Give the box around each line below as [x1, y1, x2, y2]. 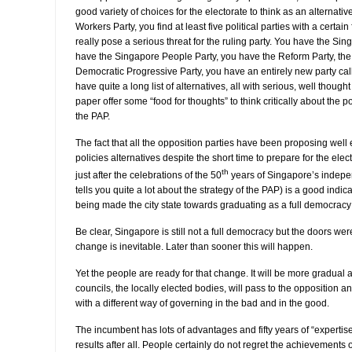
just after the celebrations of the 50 [75, 170, 222, 181]
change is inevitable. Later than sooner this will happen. [75, 241, 313, 252]
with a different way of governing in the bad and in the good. [75, 298, 329, 309]
